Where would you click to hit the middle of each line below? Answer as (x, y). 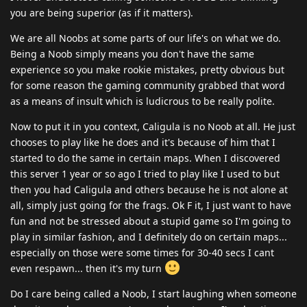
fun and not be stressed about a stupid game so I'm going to (150, 221)
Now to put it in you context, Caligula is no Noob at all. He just (153, 126)
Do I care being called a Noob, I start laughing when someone (153, 293)
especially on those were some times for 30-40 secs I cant (142, 252)
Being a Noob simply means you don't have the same (132, 53)
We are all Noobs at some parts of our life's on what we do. (146, 38)
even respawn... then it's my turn (87, 268)
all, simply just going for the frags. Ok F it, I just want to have (151, 205)
